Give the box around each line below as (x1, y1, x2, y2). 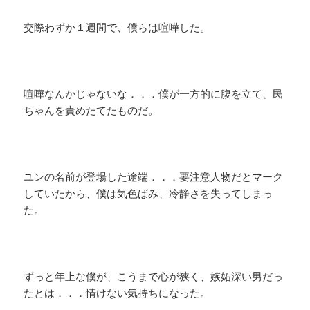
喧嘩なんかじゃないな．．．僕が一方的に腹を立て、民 (24, 86, 284, 101)
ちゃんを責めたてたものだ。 (24, 103, 159, 118)
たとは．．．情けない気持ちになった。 (24, 286, 211, 300)
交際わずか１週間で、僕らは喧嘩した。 (24, 20, 211, 35)
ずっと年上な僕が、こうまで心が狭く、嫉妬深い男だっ (24, 269, 284, 284)
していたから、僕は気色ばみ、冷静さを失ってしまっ (24, 186, 273, 201)
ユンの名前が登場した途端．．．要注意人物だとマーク (24, 170, 284, 184)
